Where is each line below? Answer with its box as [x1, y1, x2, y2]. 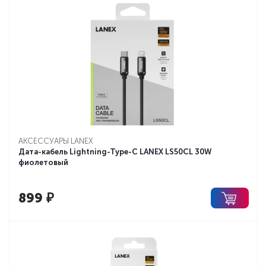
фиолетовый [18, 158, 68, 167]
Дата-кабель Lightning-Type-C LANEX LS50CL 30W [18, 147, 211, 156]
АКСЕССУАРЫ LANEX [18, 137, 93, 145]
